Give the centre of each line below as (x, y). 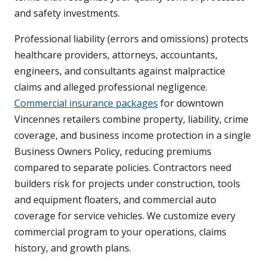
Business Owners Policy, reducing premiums (113, 152)
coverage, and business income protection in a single (133, 136)
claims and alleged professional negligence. (111, 87)
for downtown (191, 103)
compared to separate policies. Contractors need (123, 168)
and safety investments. (67, 13)
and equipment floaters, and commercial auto (115, 200)
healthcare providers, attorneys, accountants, (116, 55)
